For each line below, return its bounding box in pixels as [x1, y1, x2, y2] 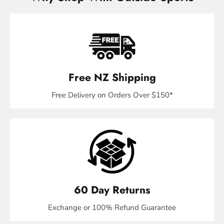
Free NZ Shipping [68, 70, 156, 85]
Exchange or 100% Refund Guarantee [48, 202, 176, 213]
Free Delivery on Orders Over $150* [51, 90, 173, 100]
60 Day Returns [73, 182, 150, 198]
